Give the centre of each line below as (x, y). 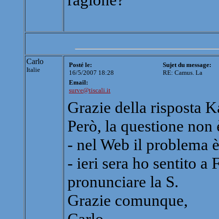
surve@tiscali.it (90, 90)
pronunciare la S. (123, 182)
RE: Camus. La (183, 73)
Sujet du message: (187, 65)
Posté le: (80, 65)
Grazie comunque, (128, 200)
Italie (33, 70)
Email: (78, 83)
